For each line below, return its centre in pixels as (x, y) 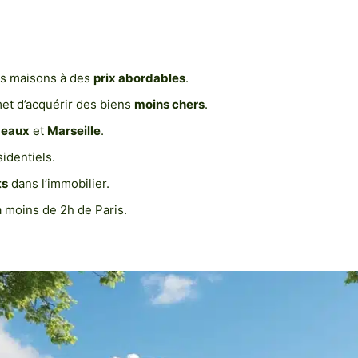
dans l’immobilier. (58, 184)
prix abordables (139, 78)
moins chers (169, 105)
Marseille (74, 131)
